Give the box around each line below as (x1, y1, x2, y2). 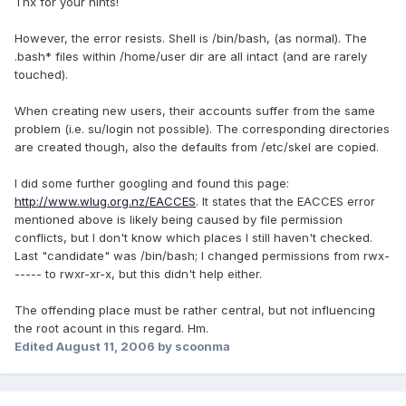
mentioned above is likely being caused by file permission (14, 212, 343, 227)
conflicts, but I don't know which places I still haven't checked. (14, 230, 372, 246)
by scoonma (155, 339, 230, 354)
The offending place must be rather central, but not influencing (14, 303, 375, 318)
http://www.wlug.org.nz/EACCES (14, 194, 196, 209)
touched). (14, 67, 68, 82)
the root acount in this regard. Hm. (14, 321, 208, 336)
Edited (14, 339, 56, 354)
